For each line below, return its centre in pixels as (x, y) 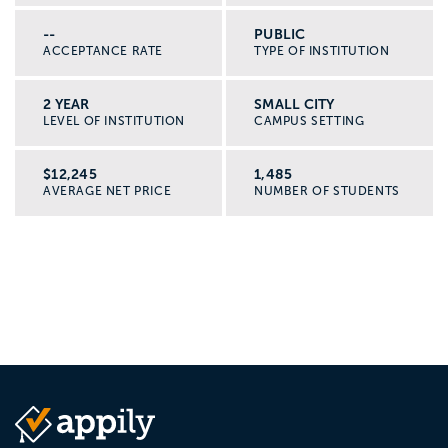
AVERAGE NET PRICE (107, 191)
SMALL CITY (294, 104)
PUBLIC (280, 34)
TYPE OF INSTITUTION (322, 51)
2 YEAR (66, 104)
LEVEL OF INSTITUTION (114, 121)
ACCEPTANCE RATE (103, 51)
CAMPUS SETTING (309, 121)
